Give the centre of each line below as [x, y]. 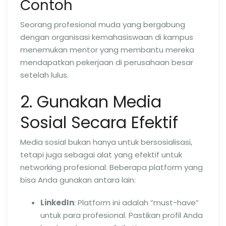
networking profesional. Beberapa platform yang [111, 167]
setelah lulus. [44, 75]
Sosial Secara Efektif [99, 122]
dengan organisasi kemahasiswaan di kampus [107, 37]
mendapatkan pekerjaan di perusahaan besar [107, 62]
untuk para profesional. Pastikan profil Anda [122, 215]
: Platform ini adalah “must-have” [136, 203]
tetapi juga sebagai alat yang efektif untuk [101, 155]
